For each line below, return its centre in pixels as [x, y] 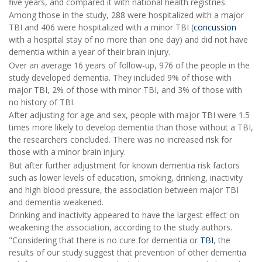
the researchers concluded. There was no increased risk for [120, 140]
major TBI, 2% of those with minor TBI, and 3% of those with [125, 89]
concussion [215, 27]
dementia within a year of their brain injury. [89, 52]
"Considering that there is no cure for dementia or [104, 240]
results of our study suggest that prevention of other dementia [127, 253]
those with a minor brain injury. [67, 152]
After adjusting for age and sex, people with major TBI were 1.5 [129, 115]
